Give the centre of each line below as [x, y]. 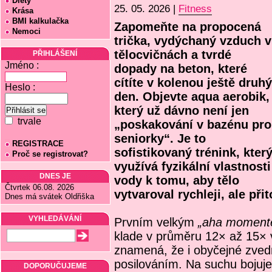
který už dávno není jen [182, 110]
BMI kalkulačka [40, 21]
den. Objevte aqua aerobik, [192, 97]
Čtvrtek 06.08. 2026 [39, 187]
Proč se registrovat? [50, 154]
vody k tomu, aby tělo [177, 180]
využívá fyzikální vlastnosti [192, 166]
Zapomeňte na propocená [188, 27]
